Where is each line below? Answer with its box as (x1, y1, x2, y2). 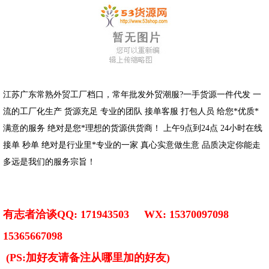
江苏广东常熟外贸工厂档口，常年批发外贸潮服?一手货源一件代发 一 (3, 89, 261, 100)
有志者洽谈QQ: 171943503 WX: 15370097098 (3, 208, 232, 221)
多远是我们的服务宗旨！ (3, 157, 158, 167)
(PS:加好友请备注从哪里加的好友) (6, 252, 173, 264)
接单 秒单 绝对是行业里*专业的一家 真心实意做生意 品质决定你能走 (3, 140, 261, 150)
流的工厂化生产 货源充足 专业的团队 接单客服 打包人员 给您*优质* (3, 106, 259, 116)
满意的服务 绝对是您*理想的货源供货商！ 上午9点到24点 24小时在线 (3, 123, 262, 133)
